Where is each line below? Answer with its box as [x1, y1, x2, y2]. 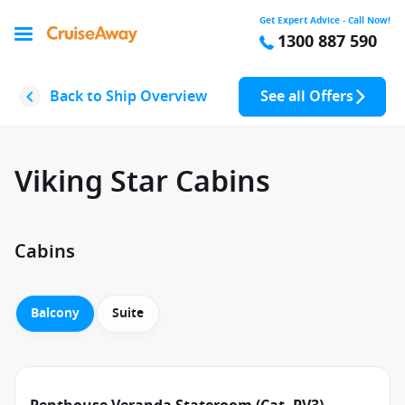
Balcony [31, 304, 80, 323]
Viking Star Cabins [14, 161, 270, 203]
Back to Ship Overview [50, 86, 207, 108]
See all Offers [260, 86, 353, 108]
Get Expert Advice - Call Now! [259, 14, 391, 27]
